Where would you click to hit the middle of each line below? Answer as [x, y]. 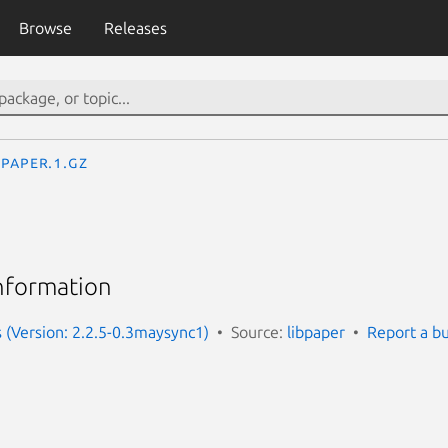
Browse [45, 28]
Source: [259, 331]
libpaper [316, 331]
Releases [135, 28]
